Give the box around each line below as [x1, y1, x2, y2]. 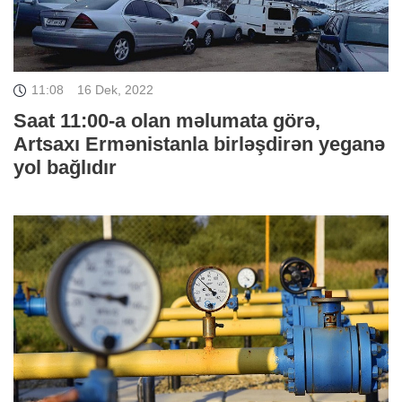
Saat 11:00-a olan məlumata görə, [13, 109, 320, 132]
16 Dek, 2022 [77, 82, 153, 97]
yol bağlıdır [13, 155, 117, 179]
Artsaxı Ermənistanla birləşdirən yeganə [13, 132, 385, 155]
